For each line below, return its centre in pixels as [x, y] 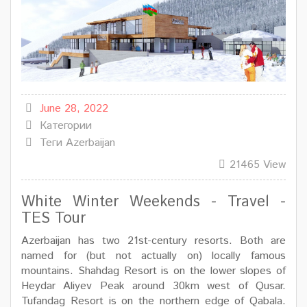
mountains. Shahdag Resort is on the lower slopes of [153, 271]
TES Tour [53, 218]
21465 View [258, 164]
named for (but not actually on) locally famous [153, 256]
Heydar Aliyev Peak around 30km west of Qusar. [153, 286]
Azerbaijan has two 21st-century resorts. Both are [153, 241]
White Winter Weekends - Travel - [153, 202]
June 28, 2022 [74, 108]
